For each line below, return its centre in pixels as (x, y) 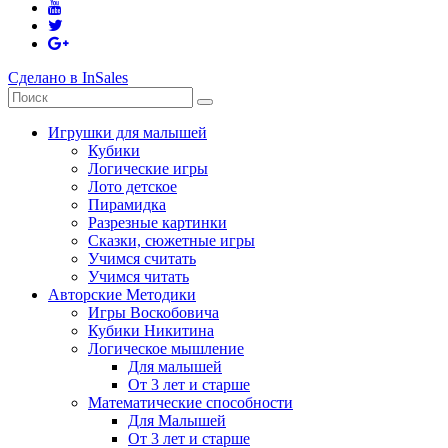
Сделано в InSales (68, 77)
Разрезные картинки (157, 222)
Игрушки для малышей (127, 132)
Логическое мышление (166, 348)
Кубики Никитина (151, 330)
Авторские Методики (122, 294)
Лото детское (132, 186)
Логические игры (148, 168)
